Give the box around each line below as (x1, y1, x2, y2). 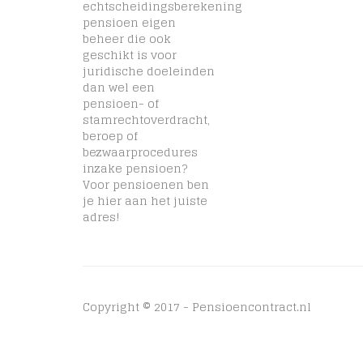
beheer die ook (83, 28, 171, 49)
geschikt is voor (83, 45, 177, 65)
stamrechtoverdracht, (83, 109, 210, 130)
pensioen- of (83, 93, 159, 113)
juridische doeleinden (83, 61, 215, 81)
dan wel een (83, 77, 155, 97)
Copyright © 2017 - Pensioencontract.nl (83, 297, 311, 317)
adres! (83, 207, 120, 227)
